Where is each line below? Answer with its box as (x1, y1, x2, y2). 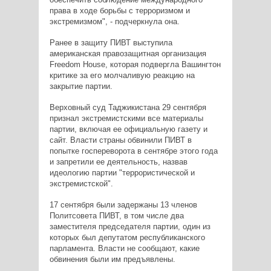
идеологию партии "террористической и (49, 168, 195, 178)
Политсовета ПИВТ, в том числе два (49, 211, 184, 221)
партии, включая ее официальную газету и (49, 125, 207, 134)
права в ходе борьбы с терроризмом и (49, 6, 190, 16)
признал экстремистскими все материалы (49, 114, 203, 123)
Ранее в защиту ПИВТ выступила (49, 38, 172, 48)
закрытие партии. (49, 82, 113, 91)
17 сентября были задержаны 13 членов (49, 200, 197, 210)
